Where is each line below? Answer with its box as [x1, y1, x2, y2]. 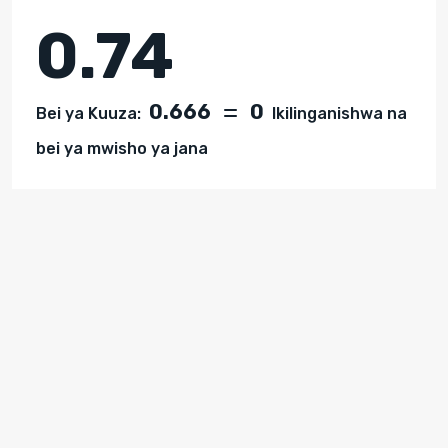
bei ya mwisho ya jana [36, 138, 208, 158]
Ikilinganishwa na [268, 103, 407, 123]
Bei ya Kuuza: [36, 103, 141, 123]
